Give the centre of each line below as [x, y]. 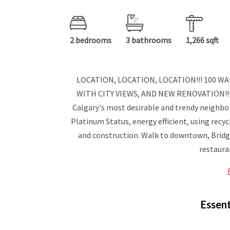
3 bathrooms [149, 40]
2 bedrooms [91, 40]
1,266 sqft [202, 40]
